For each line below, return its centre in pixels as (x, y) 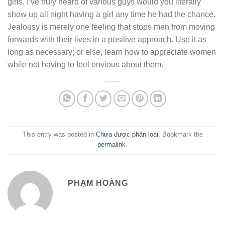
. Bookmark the (180, 134)
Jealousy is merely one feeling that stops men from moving (111, 27)
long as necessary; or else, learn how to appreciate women (112, 52)
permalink (111, 144)
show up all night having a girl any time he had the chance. (111, 14)
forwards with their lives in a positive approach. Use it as (107, 39)
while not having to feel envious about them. (85, 64)
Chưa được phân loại (127, 134)
